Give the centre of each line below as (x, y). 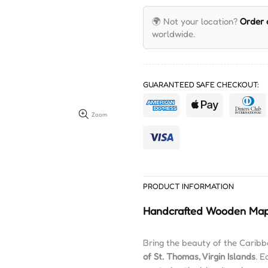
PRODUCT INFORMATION (188, 186)
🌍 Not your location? (196, 21)
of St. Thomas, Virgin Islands (199, 256)
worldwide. (173, 34)
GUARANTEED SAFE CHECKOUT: (201, 84)
